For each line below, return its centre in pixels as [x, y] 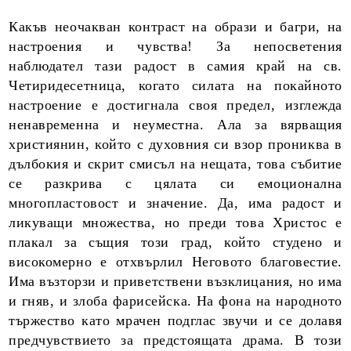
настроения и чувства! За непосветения [175, 46]
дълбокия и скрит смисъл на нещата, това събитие [175, 163]
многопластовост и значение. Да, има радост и [175, 203]
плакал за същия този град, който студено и [175, 242]
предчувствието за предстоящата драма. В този [175, 340]
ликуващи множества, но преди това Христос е [175, 222]
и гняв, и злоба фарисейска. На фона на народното [175, 300]
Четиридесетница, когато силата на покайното [175, 85]
